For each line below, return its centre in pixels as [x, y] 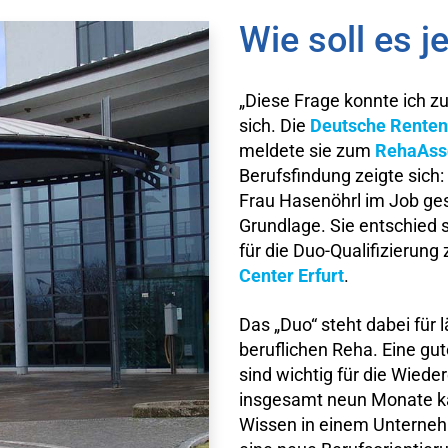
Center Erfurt [291, 276]
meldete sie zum [307, 151]
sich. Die [274, 126]
